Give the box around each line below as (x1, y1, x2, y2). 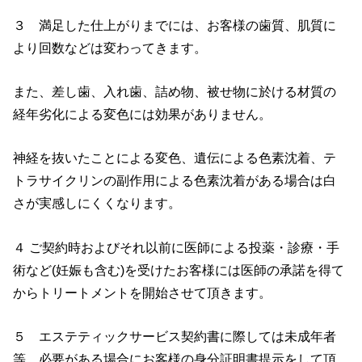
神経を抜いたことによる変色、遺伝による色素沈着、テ (13, 150, 337, 166)
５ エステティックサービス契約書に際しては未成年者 (13, 329, 337, 344)
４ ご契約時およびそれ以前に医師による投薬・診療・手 (13, 239, 340, 255)
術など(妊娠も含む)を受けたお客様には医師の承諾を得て (13, 262, 345, 277)
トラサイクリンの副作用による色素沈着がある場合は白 (13, 173, 337, 188)
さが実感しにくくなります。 (13, 196, 182, 211)
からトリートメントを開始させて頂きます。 (13, 284, 272, 300)
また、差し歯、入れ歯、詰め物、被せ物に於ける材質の (13, 84, 337, 99)
